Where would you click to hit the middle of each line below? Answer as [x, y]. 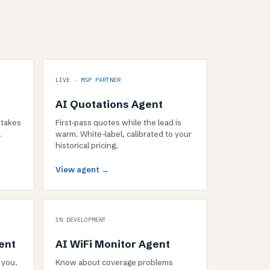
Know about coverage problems [114, 262]
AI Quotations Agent [109, 104]
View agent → [82, 169]
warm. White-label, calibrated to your [123, 134]
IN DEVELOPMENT [80, 220]
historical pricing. [86, 145]
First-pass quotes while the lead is [118, 122]
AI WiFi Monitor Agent [112, 244]
